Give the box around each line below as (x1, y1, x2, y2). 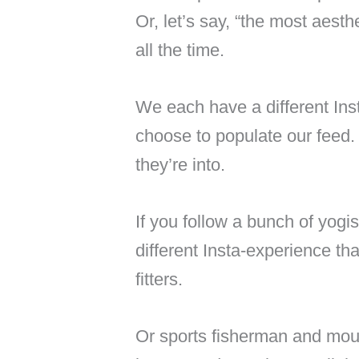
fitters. (135, 268, 183, 289)
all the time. (135, 39, 224, 60)
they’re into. (135, 154, 225, 175)
